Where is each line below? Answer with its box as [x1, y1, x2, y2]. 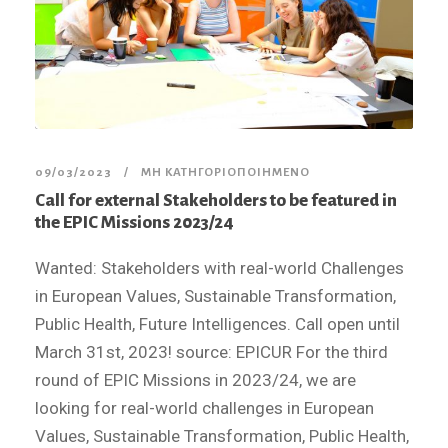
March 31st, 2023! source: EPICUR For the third [35, 341, 388, 362]
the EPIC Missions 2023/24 [35, 212, 234, 232]
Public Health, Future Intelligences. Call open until [35, 313, 400, 334]
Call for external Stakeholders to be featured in [35, 190, 397, 210]
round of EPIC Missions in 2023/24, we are [35, 369, 356, 390]
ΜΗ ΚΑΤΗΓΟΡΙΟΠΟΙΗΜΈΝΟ [141, 165, 310, 179]
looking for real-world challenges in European [35, 397, 374, 418]
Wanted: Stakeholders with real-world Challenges [35, 257, 404, 278]
